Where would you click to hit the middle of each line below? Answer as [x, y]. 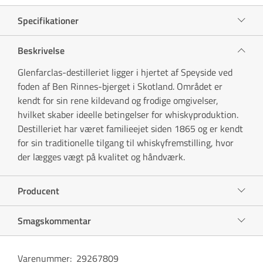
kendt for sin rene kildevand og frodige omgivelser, [118, 100]
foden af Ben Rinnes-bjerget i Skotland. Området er [120, 86]
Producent [38, 190]
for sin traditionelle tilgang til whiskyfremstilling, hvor [126, 142]
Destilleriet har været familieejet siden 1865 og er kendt [130, 128]
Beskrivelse [41, 50]
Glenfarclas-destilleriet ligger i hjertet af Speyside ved [125, 72]
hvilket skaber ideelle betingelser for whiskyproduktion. [128, 114]
